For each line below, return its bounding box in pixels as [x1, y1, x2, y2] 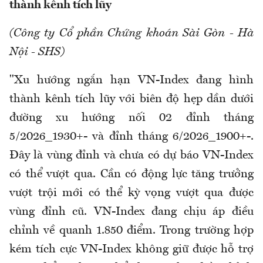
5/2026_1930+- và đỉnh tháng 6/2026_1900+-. [9, 130, 254, 143]
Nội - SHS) [9, 46, 65, 58]
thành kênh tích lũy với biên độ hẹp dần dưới [9, 93, 254, 105]
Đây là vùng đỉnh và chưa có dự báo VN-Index [9, 149, 254, 161]
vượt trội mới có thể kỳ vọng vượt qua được [9, 187, 254, 199]
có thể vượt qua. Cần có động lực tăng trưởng [9, 168, 254, 180]
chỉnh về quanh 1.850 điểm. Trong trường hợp [9, 224, 254, 237]
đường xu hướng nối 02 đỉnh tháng [9, 112, 254, 124]
